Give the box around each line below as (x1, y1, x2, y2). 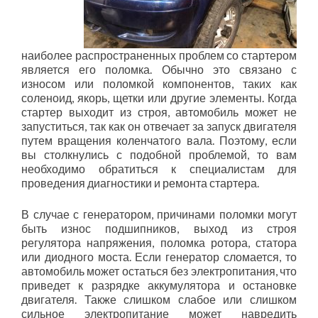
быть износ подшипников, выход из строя (21, 221, 297, 235)
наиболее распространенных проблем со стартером (21, 48, 297, 62)
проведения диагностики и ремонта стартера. (21, 176, 259, 190)
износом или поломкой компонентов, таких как (21, 77, 297, 90)
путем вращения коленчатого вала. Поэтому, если (21, 133, 297, 147)
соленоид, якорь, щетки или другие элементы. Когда (21, 91, 297, 104)
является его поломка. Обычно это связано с (21, 62, 297, 76)
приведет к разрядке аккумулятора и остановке (21, 278, 297, 292)
